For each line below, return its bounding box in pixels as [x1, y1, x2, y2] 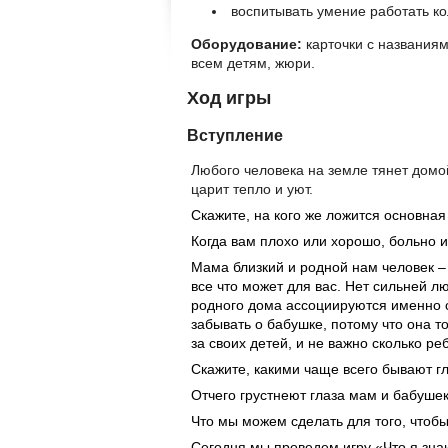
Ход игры [187, 88, 271, 109]
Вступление [187, 125, 283, 144]
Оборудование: [191, 36, 302, 53]
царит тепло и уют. [191, 181, 313, 198]
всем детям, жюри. [191, 55, 315, 72]
